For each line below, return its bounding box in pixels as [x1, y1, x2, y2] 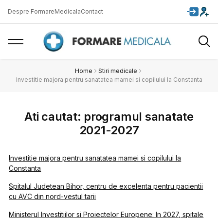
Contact [81, 8, 103, 15]
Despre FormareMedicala [8, 8, 81, 15]
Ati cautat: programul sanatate [24, 109, 194, 124]
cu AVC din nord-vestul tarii [9, 192, 96, 200]
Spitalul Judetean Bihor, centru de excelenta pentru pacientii [9, 182, 203, 190]
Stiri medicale [98, 67, 137, 74]
